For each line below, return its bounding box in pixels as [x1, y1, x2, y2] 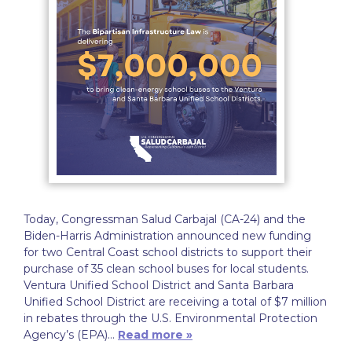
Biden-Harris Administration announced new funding [24, 229, 311, 244]
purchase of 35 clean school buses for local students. [24, 262, 309, 277]
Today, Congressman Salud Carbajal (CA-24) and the [24, 212, 306, 227]
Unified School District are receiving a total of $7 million [24, 295, 327, 310]
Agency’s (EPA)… [24, 328, 118, 343]
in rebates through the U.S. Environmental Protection [24, 311, 317, 326]
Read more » [118, 328, 192, 343]
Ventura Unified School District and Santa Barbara [24, 278, 294, 293]
